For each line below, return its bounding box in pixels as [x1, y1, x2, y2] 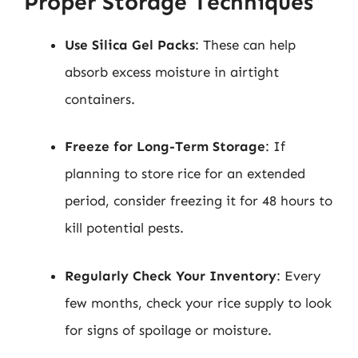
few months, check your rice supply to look [65, 294, 332, 311]
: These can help [195, 36, 296, 53]
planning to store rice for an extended [65, 165, 305, 181]
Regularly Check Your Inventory [65, 267, 276, 284]
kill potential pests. [65, 220, 184, 236]
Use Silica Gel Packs [65, 36, 195, 53]
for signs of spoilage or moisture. [65, 321, 272, 338]
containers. [65, 90, 135, 107]
